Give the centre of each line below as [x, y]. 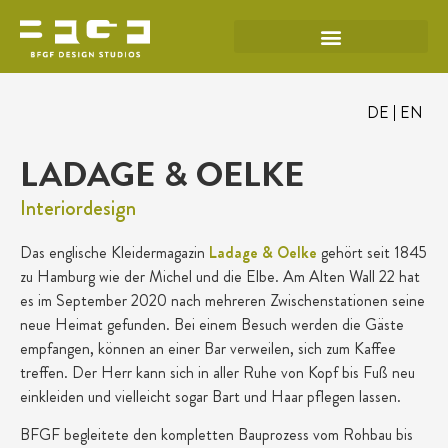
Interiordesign [78, 207]
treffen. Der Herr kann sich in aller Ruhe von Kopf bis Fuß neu [217, 372]
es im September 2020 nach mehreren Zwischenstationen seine [222, 300]
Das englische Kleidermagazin [114, 252]
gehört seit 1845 [374, 252]
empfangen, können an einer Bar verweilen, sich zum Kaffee [208, 348]
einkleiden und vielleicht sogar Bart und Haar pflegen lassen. [210, 396]
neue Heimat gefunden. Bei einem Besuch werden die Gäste [212, 324]
